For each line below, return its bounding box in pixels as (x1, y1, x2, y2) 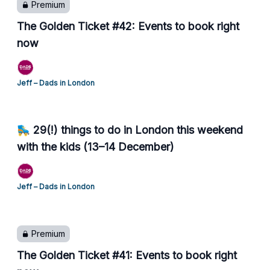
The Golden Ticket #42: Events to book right (17, 20, 239, 33)
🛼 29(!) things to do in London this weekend (17, 124, 243, 136)
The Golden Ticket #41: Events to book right (17, 249, 237, 262)
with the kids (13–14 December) (17, 140, 174, 153)
